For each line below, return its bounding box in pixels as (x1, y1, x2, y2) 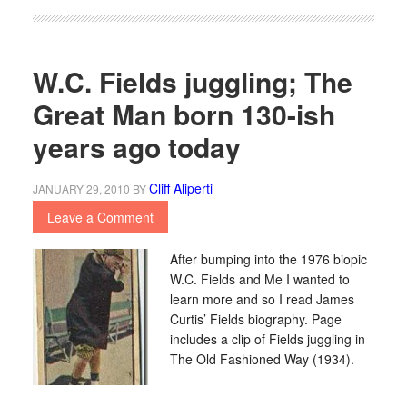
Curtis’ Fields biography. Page (169, 310, 342, 328)
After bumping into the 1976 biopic (169, 250, 367, 268)
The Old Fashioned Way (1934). (169, 350, 354, 368)
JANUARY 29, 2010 (32, 181, 130, 196)
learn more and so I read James (169, 290, 354, 308)
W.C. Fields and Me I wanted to (169, 270, 350, 288)
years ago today (32, 127, 241, 166)
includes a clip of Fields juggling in (169, 330, 365, 348)
